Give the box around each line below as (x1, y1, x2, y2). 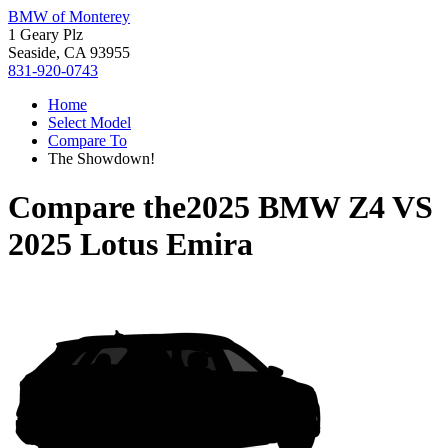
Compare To (48, 132, 127, 149)
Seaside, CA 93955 (8, 44, 130, 61)
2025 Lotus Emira (8, 226, 253, 263)
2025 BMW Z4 (186, 189, 385, 226)
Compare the (8, 189, 186, 226)
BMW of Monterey (8, 8, 130, 25)
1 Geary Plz (8, 26, 83, 43)
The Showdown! (48, 150, 155, 167)
